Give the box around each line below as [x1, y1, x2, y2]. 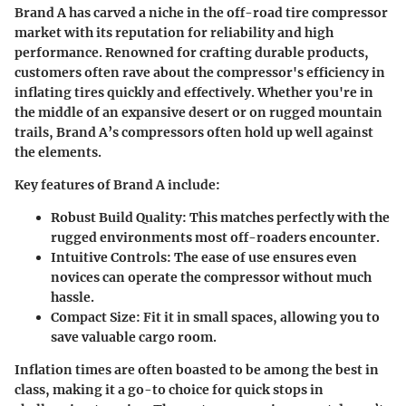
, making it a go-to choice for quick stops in [45, 381, 324, 398]
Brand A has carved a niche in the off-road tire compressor [14, 4, 388, 21]
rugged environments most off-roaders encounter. [51, 228, 380, 246]
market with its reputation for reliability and [14, 24, 304, 41]
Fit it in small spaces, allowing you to [140, 308, 380, 325]
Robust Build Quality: [51, 208, 187, 226]
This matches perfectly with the [187, 208, 390, 226]
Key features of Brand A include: [14, 176, 220, 193]
